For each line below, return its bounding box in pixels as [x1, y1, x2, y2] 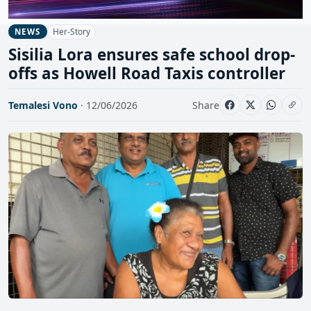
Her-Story [52, 25, 90, 37]
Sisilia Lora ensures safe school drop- [8, 44, 295, 66]
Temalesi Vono [8, 98, 78, 112]
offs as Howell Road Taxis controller [8, 62, 285, 85]
